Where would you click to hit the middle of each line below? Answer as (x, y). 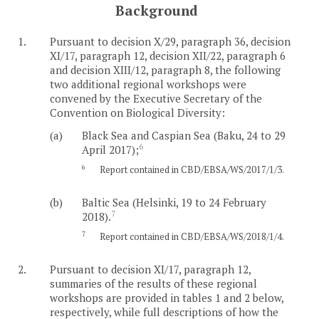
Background (156, 11)
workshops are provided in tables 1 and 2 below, (167, 297)
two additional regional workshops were (148, 84)
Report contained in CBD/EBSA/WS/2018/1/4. (192, 237)
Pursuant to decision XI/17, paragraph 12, (150, 269)
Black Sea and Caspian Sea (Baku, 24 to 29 (184, 135)
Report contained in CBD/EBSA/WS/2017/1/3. (192, 169)
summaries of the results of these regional (153, 283)
